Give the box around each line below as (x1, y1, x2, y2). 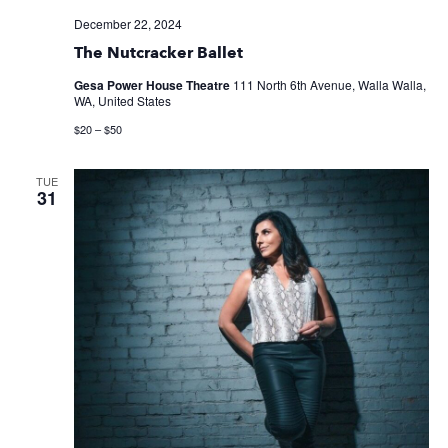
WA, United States (73, 92, 171, 110)
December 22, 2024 (73, 15, 182, 33)
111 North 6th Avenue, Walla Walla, (232, 76, 426, 94)
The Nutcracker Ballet (73, 43, 243, 63)
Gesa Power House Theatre (73, 76, 233, 95)
